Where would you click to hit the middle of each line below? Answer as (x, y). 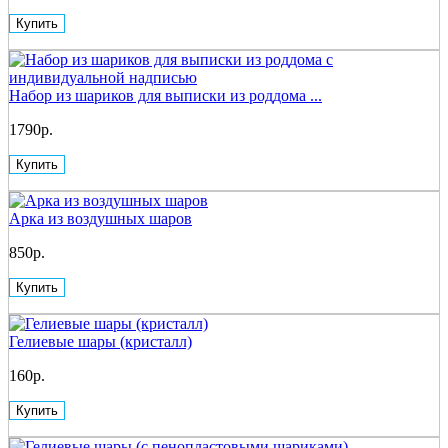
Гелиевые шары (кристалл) (100, 341)
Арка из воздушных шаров (100, 218)
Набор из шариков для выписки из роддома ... (165, 95)
